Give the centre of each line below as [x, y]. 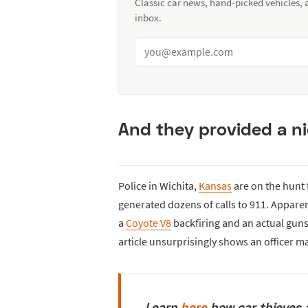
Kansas [215, 185]
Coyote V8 [148, 222]
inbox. [148, 17]
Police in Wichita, [158, 185]
